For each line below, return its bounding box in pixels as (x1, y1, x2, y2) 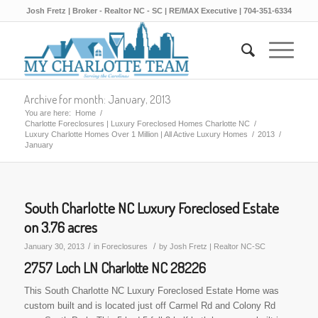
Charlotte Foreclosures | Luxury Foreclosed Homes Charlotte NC (24, 119, 250, 128)
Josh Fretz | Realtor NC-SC (169, 242, 265, 251)
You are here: (24, 109, 71, 117)
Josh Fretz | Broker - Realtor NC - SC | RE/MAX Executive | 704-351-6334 (26, 6, 292, 15)
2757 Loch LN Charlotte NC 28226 (23, 258, 206, 277)
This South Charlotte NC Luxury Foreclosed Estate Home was (23, 285, 279, 297)
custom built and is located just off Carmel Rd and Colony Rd (23, 300, 275, 312)
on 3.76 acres (23, 217, 97, 236)
